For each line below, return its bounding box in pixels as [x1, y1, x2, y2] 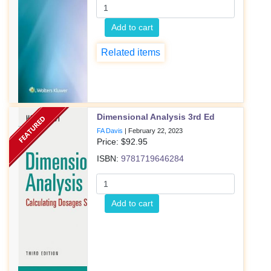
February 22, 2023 [128, 127, 183, 134]
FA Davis [97, 127, 123, 134]
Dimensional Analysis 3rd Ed [97, 112, 215, 122]
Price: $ [97, 137, 126, 146]
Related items [101, 47, 161, 57]
